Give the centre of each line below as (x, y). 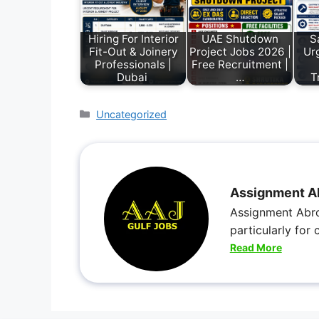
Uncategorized (132, 114)
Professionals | (133, 65)
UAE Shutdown (240, 39)
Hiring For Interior (133, 39)
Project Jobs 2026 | (240, 52)
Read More (256, 248)
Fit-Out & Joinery (133, 52)
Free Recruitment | (240, 65)
